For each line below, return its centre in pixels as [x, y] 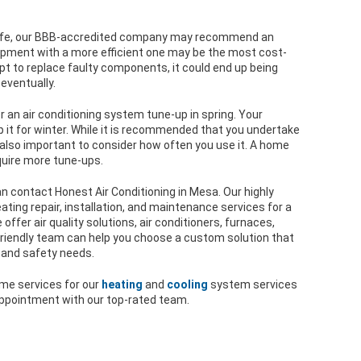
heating [122, 284]
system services [253, 284]
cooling [187, 284]
